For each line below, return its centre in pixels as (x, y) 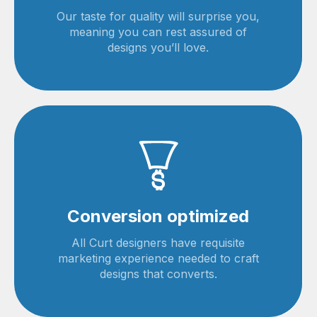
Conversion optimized (158, 216)
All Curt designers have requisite (158, 243)
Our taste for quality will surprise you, (158, 16)
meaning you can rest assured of (158, 32)
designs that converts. (158, 274)
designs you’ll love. (158, 47)
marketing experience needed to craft (158, 258)
